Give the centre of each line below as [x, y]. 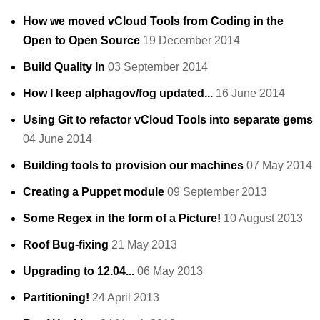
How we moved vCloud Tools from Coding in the [153, 21]
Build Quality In [64, 67]
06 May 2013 [170, 271]
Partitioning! [56, 298]
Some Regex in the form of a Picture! [122, 219]
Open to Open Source [81, 41]
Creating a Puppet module [94, 192]
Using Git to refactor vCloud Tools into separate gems [168, 120]
